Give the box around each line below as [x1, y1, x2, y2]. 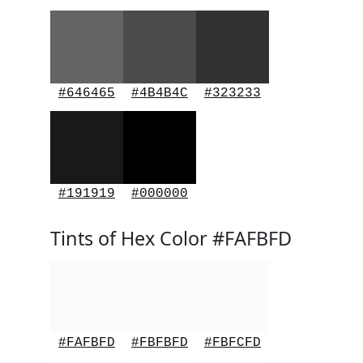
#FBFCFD [204, 335, 261, 350]
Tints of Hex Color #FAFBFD [50, 225, 292, 251]
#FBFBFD [131, 335, 188, 350]
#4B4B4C [131, 86, 188, 100]
